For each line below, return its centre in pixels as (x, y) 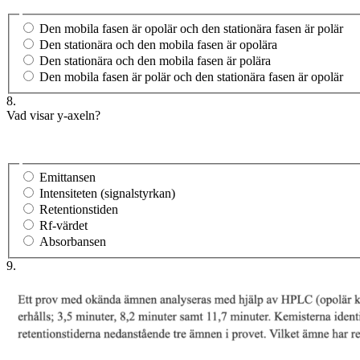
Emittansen (67, 178)
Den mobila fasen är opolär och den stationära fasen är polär (191, 28)
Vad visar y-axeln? (53, 115)
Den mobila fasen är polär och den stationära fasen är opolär (191, 76)
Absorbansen (73, 242)
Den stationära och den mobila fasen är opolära (158, 44)
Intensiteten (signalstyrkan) (107, 194)
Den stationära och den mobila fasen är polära (155, 60)
